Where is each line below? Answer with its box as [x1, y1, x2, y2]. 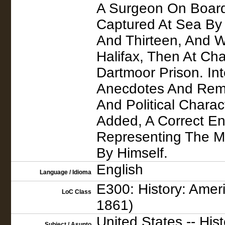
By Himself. [96, 145, 168, 161]
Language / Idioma [40, 169, 91, 176]
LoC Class [62, 188, 91, 195]
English [96, 162, 143, 177]
